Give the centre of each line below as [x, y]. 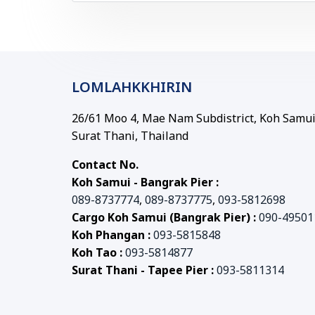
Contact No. [105, 165]
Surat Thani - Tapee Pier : [144, 271]
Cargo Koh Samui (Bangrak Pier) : [165, 218]
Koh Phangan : [112, 236]
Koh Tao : [98, 253]
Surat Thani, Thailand [130, 136]
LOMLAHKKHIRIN [132, 88]
